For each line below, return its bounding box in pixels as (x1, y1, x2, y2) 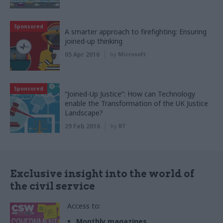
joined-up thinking (65, 36, 122, 46)
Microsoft (118, 50, 146, 58)
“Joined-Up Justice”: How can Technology (65, 89, 195, 99)
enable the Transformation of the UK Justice (65, 99, 208, 109)
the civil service (10, 180, 95, 193)
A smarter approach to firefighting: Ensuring (65, 27, 207, 37)
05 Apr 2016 (65, 50, 100, 59)
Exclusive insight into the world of (10, 168, 194, 180)
